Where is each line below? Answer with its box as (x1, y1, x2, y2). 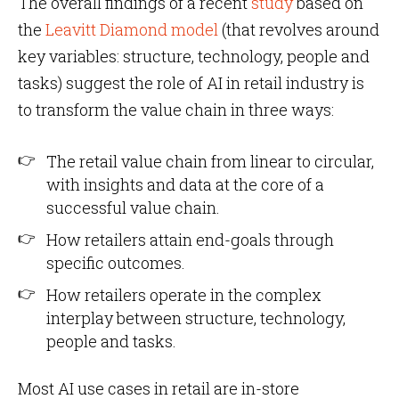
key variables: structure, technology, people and (18, 45, 370, 67)
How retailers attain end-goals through (46, 229, 334, 250)
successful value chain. (46, 197, 220, 218)
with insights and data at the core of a (46, 174, 324, 195)
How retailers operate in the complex (46, 284, 322, 305)
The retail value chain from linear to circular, (46, 151, 374, 172)
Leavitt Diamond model (45, 19, 218, 40)
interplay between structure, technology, (46, 307, 346, 329)
